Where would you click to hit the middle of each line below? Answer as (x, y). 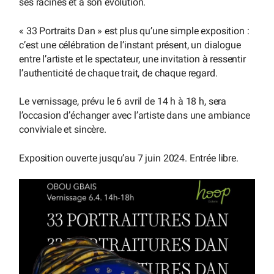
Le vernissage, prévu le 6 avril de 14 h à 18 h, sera (123, 102)
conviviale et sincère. (63, 130)
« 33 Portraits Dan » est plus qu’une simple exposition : (134, 31)
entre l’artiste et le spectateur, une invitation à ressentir (132, 59)
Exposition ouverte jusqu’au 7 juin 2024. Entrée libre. (129, 158)
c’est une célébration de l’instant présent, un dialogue (130, 45)
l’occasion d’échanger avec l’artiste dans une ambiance (135, 116)
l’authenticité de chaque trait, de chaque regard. (118, 73)
